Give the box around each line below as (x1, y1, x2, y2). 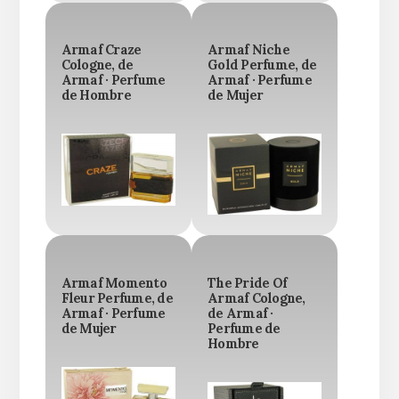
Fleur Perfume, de (61, 289, 173, 306)
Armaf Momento (61, 274, 167, 291)
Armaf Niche (208, 42, 289, 59)
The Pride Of (208, 274, 287, 291)
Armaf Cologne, (208, 289, 305, 306)
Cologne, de (61, 57, 134, 74)
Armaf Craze (61, 42, 142, 59)
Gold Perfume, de (208, 57, 316, 74)
